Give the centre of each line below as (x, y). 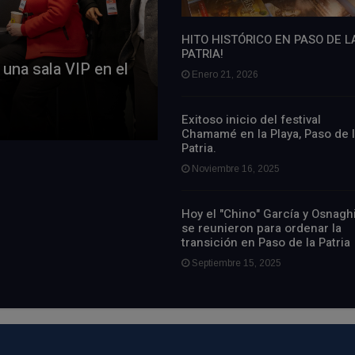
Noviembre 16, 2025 (234, 168)
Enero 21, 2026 (223, 74)
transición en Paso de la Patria (265, 242)
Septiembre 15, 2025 (235, 263)
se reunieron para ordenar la (261, 228)
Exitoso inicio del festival (251, 119)
